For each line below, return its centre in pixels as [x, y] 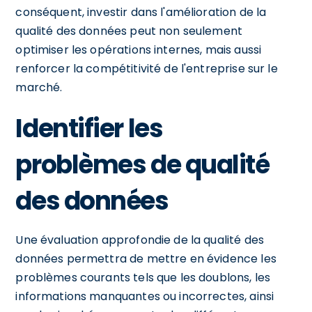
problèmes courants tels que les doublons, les [143, 277]
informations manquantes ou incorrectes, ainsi [145, 296]
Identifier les [89, 128]
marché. [39, 87]
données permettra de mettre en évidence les [146, 258]
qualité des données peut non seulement [129, 31]
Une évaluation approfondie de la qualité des [140, 240]
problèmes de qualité [142, 164]
